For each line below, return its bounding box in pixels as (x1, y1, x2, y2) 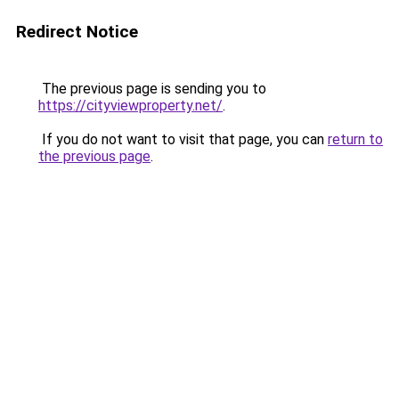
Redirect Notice (16, 21, 138, 42)
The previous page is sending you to (38, 80, 266, 97)
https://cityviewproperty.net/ (38, 97, 223, 114)
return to (328, 131, 383, 148)
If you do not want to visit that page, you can (38, 131, 328, 148)
